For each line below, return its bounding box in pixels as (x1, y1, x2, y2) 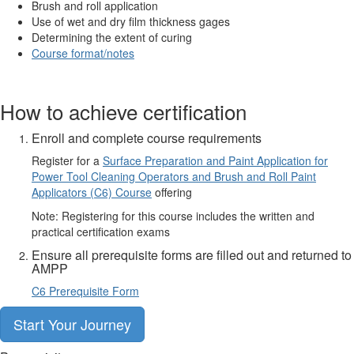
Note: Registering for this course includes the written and (32, 208, 314, 224)
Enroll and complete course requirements (32, 129, 262, 147)
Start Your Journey (13, 314, 131, 334)
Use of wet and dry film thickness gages (32, 13, 230, 29)
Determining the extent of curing (32, 29, 192, 45)
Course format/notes (32, 45, 134, 61)
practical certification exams (32, 224, 170, 239)
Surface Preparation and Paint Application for (103, 153, 328, 168)
